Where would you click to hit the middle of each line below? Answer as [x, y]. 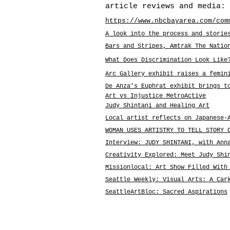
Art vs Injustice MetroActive [156, 96]
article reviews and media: [165, 6]
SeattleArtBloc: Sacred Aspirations [166, 192]
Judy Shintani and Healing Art [157, 106]
